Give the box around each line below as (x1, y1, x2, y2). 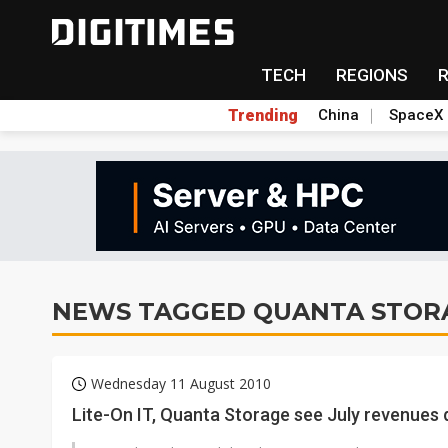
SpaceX (388, 106, 443, 124)
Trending (227, 105, 298, 125)
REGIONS (335, 65, 408, 85)
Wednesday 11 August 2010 (91, 374, 271, 393)
